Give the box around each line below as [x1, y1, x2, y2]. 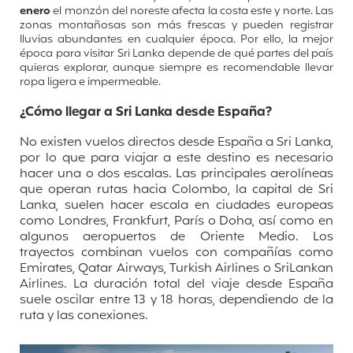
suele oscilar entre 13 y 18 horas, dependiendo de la [20, 291, 333, 310]
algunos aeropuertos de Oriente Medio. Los [20, 228, 333, 247]
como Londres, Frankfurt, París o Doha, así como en [20, 212, 333, 231]
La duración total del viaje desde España [73, 275, 333, 294]
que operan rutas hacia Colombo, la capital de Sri [20, 180, 333, 199]
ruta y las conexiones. [20, 307, 148, 325]
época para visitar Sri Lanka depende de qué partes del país [20, 46, 333, 63]
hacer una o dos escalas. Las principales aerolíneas [20, 165, 333, 184]
